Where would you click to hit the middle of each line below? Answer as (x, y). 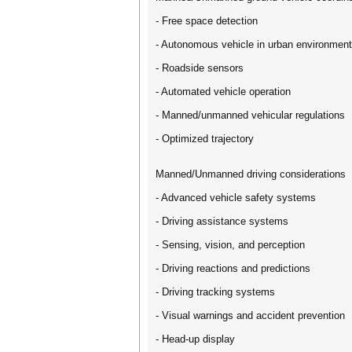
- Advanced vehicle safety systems (236, 198)
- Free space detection (207, 21)
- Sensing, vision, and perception (230, 245)
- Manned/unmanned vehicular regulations (250, 115)
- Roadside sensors (200, 68)
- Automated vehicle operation (223, 92)
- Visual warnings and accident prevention (250, 315)
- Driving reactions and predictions (233, 268)
